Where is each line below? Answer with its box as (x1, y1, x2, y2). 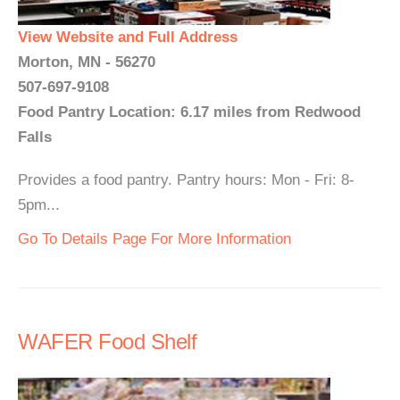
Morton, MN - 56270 (18, 54, 155, 71)
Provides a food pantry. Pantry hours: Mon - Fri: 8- (18, 171, 354, 188)
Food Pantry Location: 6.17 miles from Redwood (18, 104, 361, 121)
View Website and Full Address (18, 29, 237, 46)
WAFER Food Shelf (18, 329, 196, 354)
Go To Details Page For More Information (18, 230, 291, 247)
